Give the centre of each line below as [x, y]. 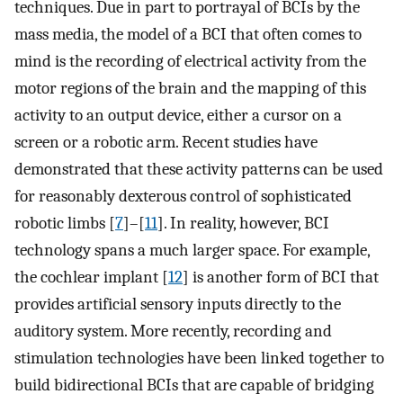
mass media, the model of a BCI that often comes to [188, 35]
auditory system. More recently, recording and [173, 331]
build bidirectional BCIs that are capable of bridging [194, 385]
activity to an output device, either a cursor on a [178, 116]
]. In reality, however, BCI [243, 224]
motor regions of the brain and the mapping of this [190, 89]
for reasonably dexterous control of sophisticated [183, 197]
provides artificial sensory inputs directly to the [178, 304]
